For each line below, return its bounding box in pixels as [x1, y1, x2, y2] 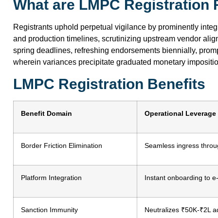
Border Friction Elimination [21, 141, 102, 149]
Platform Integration [21, 173, 82, 182]
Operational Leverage [145, 109, 216, 117]
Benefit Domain [21, 109, 72, 117]
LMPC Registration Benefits [13, 75, 205, 92]
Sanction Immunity [21, 205, 78, 214]
